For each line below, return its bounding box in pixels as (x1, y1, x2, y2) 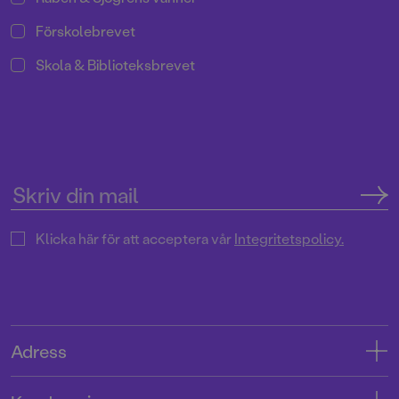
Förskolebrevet (36, 21, 135, 41)
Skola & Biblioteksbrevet (36, 55, 195, 75)
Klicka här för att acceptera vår (36, 229, 232, 248)
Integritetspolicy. (234, 229, 344, 248)
